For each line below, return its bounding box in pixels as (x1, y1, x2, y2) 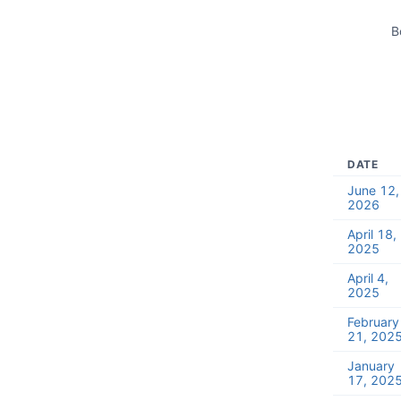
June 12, (347, 183, 399, 198)
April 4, (347, 270, 388, 286)
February (347, 314, 399, 329)
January (347, 358, 395, 373)
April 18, (347, 226, 397, 242)
